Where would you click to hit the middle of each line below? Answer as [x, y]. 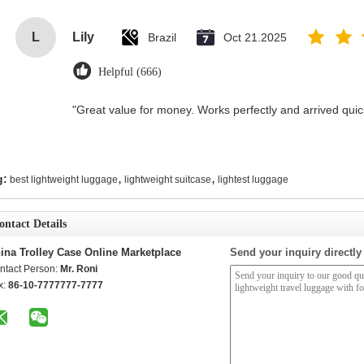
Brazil [162, 37]
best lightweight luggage [64, 180]
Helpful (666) [130, 72]
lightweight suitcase [168, 180]
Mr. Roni [79, 269]
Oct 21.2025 [255, 37]
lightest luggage [253, 180]
